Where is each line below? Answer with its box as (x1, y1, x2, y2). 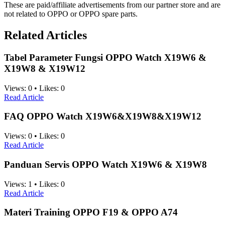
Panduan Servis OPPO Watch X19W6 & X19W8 (4, 159, 207, 170)
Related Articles (4, 29, 87, 42)
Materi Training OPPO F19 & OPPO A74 (4, 207, 178, 218)
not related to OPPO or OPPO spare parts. (4, 10, 138, 19)
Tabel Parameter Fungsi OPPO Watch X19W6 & (4, 52, 206, 63)
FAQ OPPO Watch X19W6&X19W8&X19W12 (4, 111, 201, 122)
